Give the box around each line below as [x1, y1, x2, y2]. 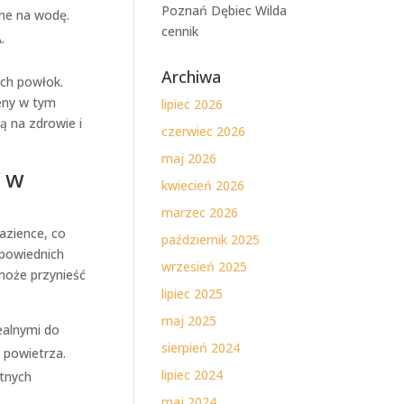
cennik [161, 23, 199, 40]
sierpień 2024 [161, 339, 241, 356]
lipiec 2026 [161, 96, 224, 113]
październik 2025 [161, 231, 261, 248]
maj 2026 [161, 150, 217, 167]
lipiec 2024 [161, 366, 224, 383]
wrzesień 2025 [161, 258, 248, 275]
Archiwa [161, 66, 222, 87]
